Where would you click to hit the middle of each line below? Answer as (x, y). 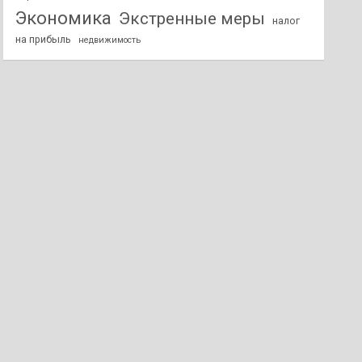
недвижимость (110, 40)
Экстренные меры (192, 19)
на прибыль (44, 39)
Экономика (64, 18)
